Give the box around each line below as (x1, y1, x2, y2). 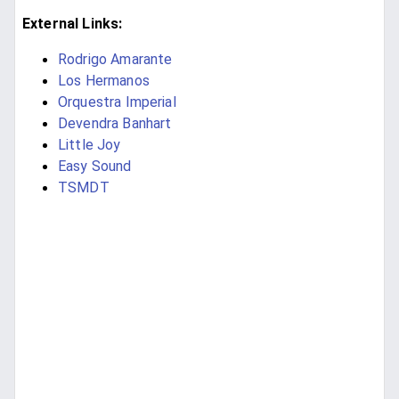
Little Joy (58, 136, 121, 154)
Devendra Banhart (58, 115, 172, 133)
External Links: (22, 15, 123, 33)
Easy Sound (58, 158, 132, 175)
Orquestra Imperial (58, 94, 176, 111)
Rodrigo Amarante (58, 51, 173, 69)
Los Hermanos (58, 72, 150, 90)
